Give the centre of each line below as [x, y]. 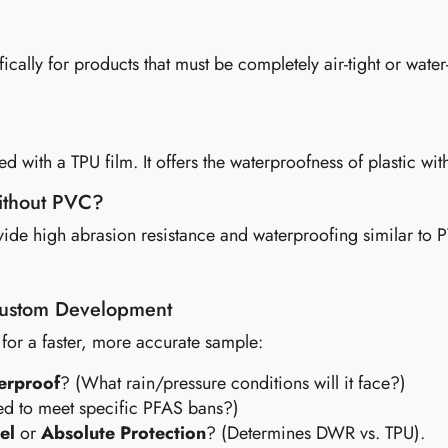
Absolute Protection [123, 433]
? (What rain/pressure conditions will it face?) [233, 383]
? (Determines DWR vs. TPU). [315, 433]
